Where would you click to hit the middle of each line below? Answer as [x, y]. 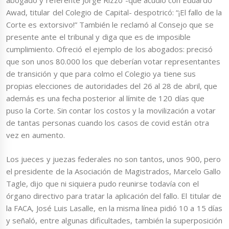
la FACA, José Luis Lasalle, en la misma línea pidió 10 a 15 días [114, 208]
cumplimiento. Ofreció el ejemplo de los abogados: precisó [110, 49]
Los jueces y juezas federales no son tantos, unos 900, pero [113, 159]
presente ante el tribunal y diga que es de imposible [98, 37]
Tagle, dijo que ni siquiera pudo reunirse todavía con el [102, 183]
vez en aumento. [36, 135]
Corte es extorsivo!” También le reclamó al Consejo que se [110, 25]
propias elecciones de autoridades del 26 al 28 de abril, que [112, 86]
